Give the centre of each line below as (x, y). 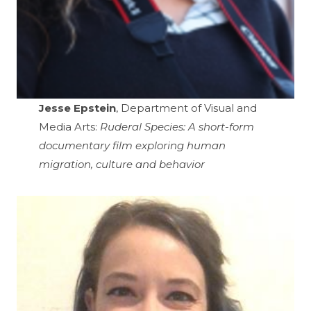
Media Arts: (68, 127)
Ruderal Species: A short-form (176, 127)
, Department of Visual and (186, 108)
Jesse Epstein (77, 108)
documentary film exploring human (132, 146)
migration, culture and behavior (122, 165)
